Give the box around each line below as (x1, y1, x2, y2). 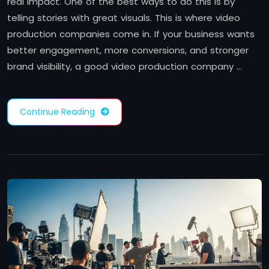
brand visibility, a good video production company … (7, 59, 242, 73)
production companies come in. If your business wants (7, 27, 255, 40)
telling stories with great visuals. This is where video (7, 11, 240, 24)
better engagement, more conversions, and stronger (7, 43, 249, 56)
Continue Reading (20, 105, 95, 118)
